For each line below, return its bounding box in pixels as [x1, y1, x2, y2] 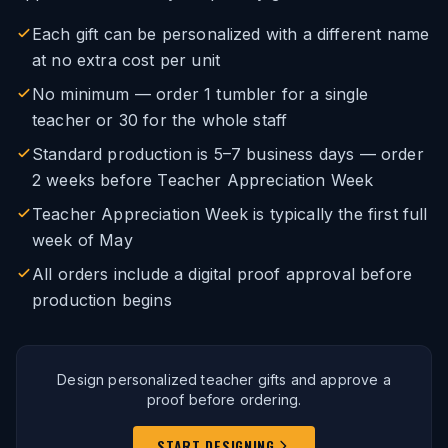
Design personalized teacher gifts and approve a [57, 371, 391, 388]
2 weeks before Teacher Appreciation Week [32, 170, 374, 190]
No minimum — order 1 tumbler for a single [32, 84, 369, 104]
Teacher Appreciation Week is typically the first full [32, 204, 428, 224]
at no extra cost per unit [32, 50, 221, 70]
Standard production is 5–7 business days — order [32, 144, 424, 164]
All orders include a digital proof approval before [32, 264, 413, 284]
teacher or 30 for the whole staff [32, 110, 288, 130]
